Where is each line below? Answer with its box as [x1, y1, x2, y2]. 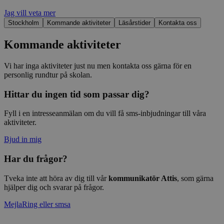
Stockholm [8, 19, 39, 27]
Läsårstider [118, 19, 150, 27]
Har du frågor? [4, 153, 67, 164]
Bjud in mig [4, 135, 41, 144]
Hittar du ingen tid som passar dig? [4, 88, 149, 99]
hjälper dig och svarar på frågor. [4, 182, 104, 191]
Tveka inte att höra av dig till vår [4, 173, 108, 182]
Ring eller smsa [22, 199, 70, 208]
